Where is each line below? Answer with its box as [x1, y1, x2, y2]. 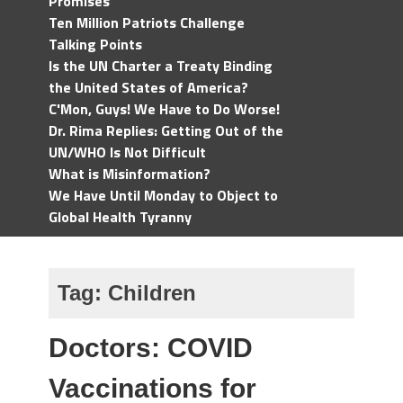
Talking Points [49, 33, 142, 55]
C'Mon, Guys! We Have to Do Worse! [49, 98, 280, 120]
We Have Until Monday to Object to [49, 184, 278, 206]
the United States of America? [49, 76, 248, 98]
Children [108, 281, 196, 305]
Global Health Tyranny [49, 206, 192, 228]
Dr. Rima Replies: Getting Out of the [49, 120, 283, 141]
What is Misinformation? [49, 163, 210, 184]
